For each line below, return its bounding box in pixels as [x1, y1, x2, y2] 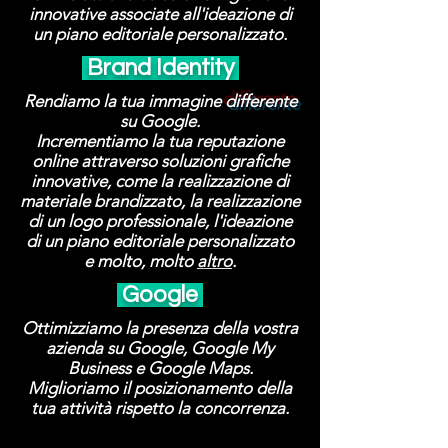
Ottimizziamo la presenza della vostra [22, 318, 298, 338]
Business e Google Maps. [67, 358, 253, 378]
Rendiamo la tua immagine [23, 91, 225, 111]
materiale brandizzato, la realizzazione [20, 191, 300, 211]
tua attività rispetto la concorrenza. [31, 398, 289, 418]
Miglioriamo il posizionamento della [28, 378, 292, 398]
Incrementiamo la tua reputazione [36, 131, 284, 151]
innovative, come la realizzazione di [31, 171, 289, 191]
